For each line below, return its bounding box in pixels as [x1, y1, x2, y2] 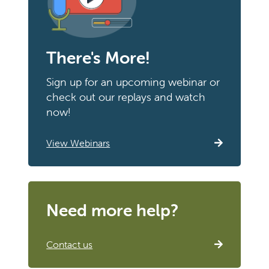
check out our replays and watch [46, 90, 206, 104]
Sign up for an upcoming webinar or [46, 75, 220, 89]
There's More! [46, 47, 151, 68]
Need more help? [46, 200, 179, 221]
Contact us [46, 238, 93, 251]
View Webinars [46, 137, 110, 150]
